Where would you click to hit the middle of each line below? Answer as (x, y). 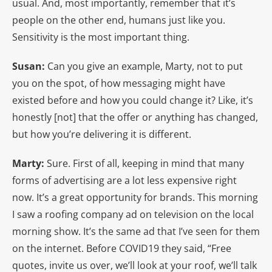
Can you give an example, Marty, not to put (145, 66)
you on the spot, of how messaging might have (119, 83)
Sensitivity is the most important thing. (101, 37)
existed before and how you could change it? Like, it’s (133, 100)
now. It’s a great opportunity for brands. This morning (135, 197)
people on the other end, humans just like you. (119, 20)
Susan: (30, 66)
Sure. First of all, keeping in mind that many (145, 163)
